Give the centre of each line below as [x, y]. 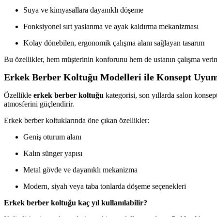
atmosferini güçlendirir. [39, 104]
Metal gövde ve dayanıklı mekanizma [80, 170]
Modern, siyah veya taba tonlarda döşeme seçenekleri [105, 186]
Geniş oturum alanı [52, 137]
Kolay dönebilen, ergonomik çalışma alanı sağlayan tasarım [114, 43]
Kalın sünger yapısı [53, 153]
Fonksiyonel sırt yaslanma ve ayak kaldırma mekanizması [111, 26]
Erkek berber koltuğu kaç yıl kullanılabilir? [76, 202]
